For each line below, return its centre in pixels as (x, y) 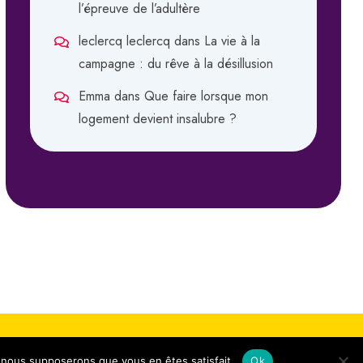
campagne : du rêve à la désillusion (176, 63)
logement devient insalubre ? (158, 118)
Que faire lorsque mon (206, 96)
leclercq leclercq (124, 41)
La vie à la (232, 41)
